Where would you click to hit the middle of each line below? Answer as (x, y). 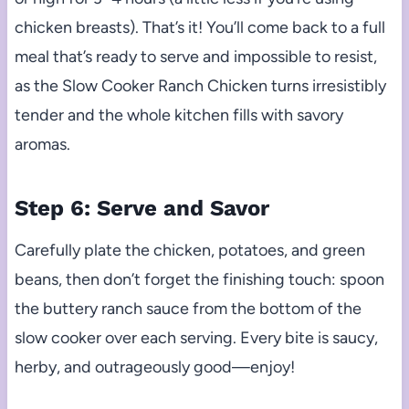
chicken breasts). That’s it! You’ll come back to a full (199, 28)
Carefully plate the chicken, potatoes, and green (189, 251)
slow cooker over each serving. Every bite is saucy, (196, 338)
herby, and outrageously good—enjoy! (154, 367)
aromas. (42, 145)
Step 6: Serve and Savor (142, 209)
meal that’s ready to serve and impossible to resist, (195, 57)
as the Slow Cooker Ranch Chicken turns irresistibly (200, 86)
